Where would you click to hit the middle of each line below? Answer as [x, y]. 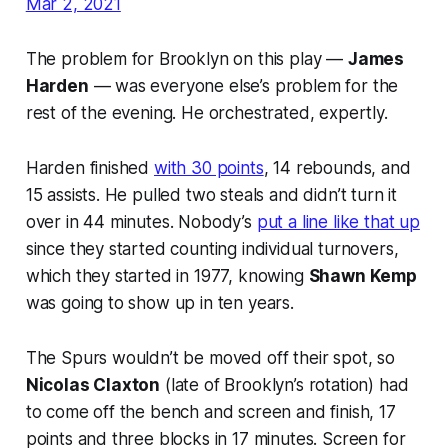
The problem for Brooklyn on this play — [186, 58]
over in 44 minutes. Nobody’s [141, 221]
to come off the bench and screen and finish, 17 [210, 411]
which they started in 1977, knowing [167, 275]
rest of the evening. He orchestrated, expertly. [206, 112]
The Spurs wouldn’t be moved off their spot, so [210, 357]
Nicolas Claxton [93, 384]
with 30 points [208, 167]
